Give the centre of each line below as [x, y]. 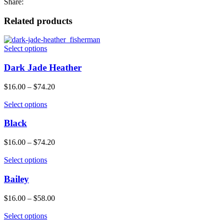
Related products [38, 21]
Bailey [16, 179]
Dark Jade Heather [43, 68]
